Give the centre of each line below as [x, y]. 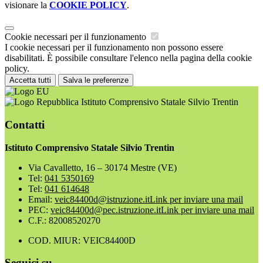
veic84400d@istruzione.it [102, 199]
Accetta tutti [30, 80]
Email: [41, 199]
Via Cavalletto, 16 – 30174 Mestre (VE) [102, 167]
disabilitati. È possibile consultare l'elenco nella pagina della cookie [128, 58]
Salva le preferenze [96, 80]
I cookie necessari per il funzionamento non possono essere [114, 48]
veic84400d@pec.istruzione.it [106, 210]
